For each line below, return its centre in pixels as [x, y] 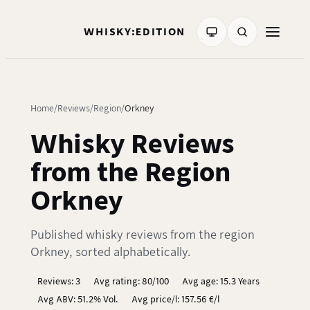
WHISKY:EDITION [135, 32]
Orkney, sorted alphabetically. [110, 253]
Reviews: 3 [58, 282]
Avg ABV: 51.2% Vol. [77, 299]
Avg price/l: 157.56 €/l [175, 299]
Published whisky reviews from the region [143, 235]
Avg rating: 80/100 [131, 282]
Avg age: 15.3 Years [220, 282]
